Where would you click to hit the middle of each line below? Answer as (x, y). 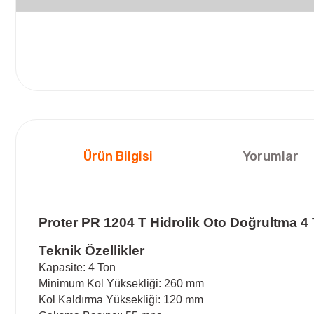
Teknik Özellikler (91, 250)
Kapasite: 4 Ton (77, 267)
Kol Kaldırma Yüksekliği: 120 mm (121, 299)
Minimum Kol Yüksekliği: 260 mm (121, 283)
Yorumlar (271, 156)
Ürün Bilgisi (118, 156)
